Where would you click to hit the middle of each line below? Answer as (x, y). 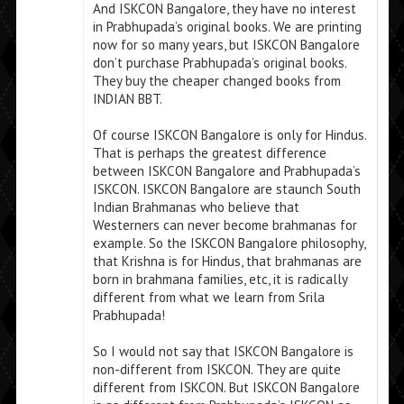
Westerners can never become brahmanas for (225, 225)
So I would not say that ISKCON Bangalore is (223, 352)
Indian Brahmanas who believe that (196, 207)
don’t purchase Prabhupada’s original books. (219, 63)
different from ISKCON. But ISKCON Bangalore (226, 388)
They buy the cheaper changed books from (216, 81)
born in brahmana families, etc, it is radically (220, 280)
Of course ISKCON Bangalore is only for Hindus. (229, 135)
